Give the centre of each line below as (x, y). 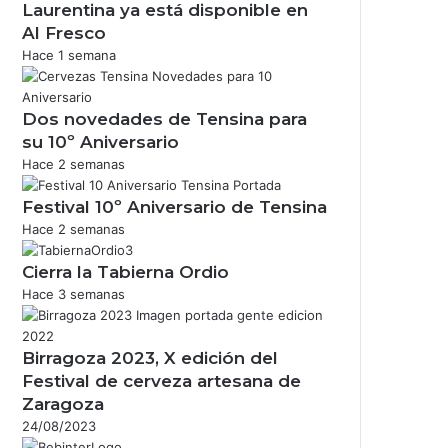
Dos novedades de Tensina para (164, 118)
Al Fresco (64, 32)
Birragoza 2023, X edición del (150, 357)
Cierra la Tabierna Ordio (125, 271)
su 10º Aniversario (100, 141)
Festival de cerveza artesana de (161, 380)
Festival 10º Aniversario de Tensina (174, 206)
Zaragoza (63, 403)
